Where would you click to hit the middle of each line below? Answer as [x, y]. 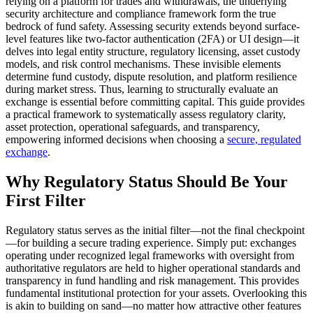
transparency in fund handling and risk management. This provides [152, 281]
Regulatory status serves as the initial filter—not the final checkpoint [155, 231]
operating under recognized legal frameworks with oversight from [150, 256]
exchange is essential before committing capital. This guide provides [155, 102]
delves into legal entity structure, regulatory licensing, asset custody [153, 52]
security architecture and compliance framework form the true [141, 14]
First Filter [46, 201]
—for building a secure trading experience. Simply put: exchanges [151, 243]
